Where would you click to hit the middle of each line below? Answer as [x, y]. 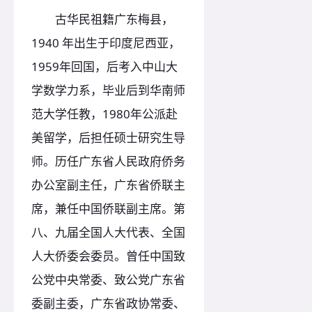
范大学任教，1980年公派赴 [104, 114]
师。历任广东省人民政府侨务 [108, 162]
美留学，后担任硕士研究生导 [108, 138]
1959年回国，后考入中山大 [104, 67]
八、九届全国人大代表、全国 [108, 233]
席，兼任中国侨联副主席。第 [108, 209]
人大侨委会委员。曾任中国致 [108, 256]
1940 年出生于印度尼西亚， [106, 43]
